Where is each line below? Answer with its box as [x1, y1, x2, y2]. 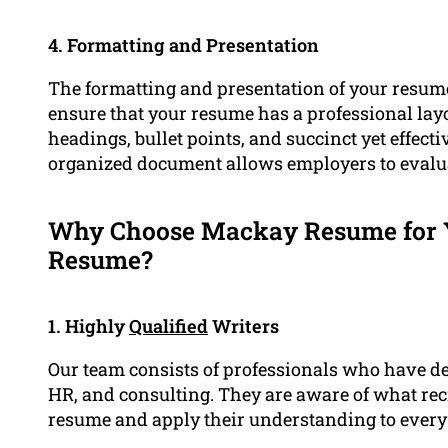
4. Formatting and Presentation [48, 32, 319, 57]
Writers [208, 313, 279, 338]
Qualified [129, 313, 208, 338]
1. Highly [48, 313, 129, 338]
